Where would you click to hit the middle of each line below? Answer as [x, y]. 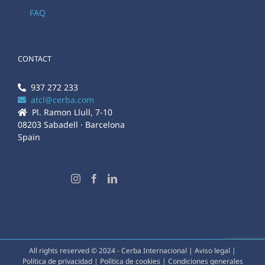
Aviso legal [212, 251]
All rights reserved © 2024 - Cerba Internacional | [112, 251]
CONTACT [35, 59]
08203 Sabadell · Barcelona [71, 125]
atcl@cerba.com [60, 100]
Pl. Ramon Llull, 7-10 [70, 112]
